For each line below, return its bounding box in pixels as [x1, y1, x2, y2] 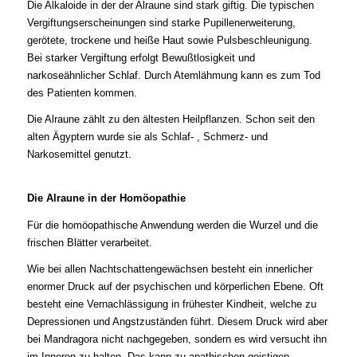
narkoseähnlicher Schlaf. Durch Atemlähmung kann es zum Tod [26, 69, 320, 81]
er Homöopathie [106, 191, 186, 204]
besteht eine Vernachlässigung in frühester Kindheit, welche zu [26, 297, 316, 310]
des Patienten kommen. [26, 86, 137, 99]
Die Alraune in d [26, 191, 107, 204]
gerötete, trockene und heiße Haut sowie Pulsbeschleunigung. [26, 33, 312, 46]
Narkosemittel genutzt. [26, 147, 131, 160]
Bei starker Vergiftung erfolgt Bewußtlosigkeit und [26, 51, 255, 64]
